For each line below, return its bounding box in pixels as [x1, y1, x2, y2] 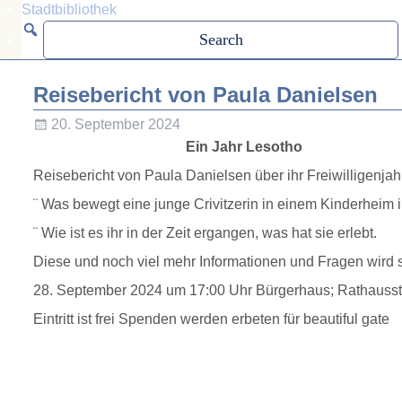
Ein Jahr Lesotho [185, 139, 302, 155]
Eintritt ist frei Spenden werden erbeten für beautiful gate [32, 311, 389, 328]
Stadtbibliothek [22, 2, 117, 18]
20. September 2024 [50, 117, 180, 133]
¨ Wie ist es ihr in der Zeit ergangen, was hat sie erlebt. [32, 225, 377, 241]
